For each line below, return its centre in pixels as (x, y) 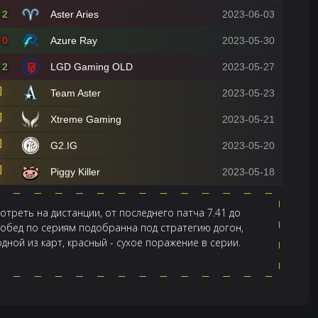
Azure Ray (74, 40)
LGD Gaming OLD (92, 67)
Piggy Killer (75, 172)
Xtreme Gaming (86, 119)
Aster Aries (75, 14)
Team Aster (76, 93)
